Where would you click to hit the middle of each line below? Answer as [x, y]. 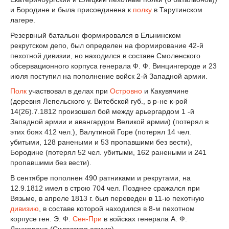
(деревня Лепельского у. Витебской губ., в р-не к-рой [99, 101]
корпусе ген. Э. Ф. [41, 219]
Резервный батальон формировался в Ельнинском [96, 35]
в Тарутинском [177, 9]
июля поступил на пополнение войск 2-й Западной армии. [109, 76]
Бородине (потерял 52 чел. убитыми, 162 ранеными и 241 [108, 153]
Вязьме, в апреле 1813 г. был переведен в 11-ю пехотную [107, 199]
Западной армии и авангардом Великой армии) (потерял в [109, 122]
